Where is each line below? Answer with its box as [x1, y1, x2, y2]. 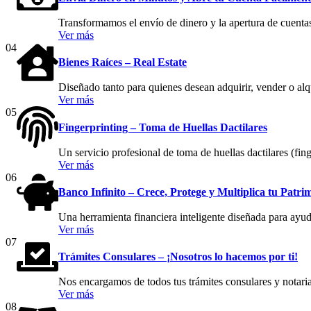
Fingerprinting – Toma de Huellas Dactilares [58, 121, 267, 133]
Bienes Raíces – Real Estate [58, 56, 187, 69]
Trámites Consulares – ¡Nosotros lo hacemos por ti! [58, 251, 298, 263]
